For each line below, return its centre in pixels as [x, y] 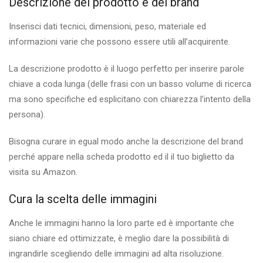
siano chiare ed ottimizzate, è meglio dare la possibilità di [119, 239]
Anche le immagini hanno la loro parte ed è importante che [122, 223]
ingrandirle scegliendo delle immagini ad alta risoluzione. [116, 254]
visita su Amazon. [43, 172]
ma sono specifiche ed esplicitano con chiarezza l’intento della [130, 100]
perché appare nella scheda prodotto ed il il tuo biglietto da [122, 157]
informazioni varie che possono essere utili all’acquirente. [119, 42]
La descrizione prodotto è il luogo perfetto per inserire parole [127, 69]
